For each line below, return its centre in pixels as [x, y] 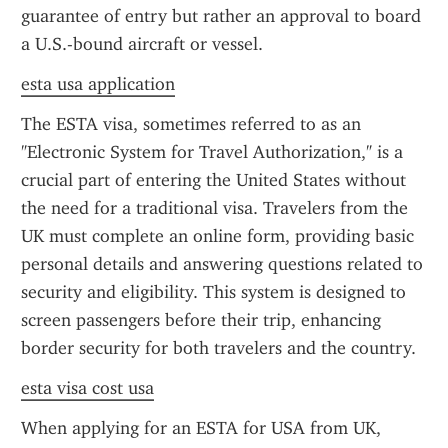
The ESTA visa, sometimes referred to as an [191, 124]
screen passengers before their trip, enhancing [201, 320]
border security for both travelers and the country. [218, 348]
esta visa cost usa [87, 388]
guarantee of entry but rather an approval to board [221, 16]
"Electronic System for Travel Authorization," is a [212, 152]
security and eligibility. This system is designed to [213, 292]
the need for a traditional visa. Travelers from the [214, 208]
